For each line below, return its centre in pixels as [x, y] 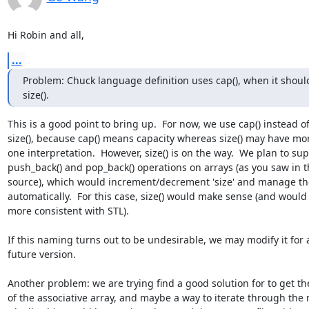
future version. [41, 254]
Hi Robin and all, [46, 34]
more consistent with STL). [68, 210]
